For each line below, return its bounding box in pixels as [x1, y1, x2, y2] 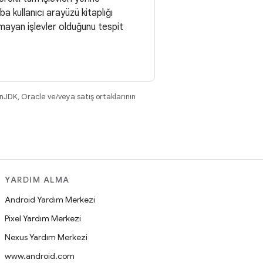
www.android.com [5, 251, 75, 261]
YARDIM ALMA [5, 174, 70, 185]
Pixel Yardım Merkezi [5, 213, 81, 224]
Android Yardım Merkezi [5, 194, 95, 205]
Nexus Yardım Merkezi [5, 232, 87, 242]
